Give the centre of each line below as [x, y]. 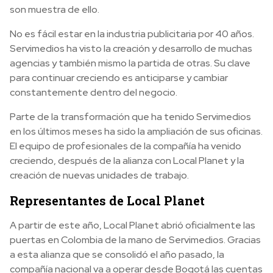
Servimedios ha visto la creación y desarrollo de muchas [131, 48]
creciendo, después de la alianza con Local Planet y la [127, 161]
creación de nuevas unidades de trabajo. [99, 175]
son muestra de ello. [55, 9]
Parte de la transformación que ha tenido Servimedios [130, 117]
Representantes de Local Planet [107, 200]
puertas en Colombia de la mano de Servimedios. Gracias [135, 240]
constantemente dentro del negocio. [94, 92]
